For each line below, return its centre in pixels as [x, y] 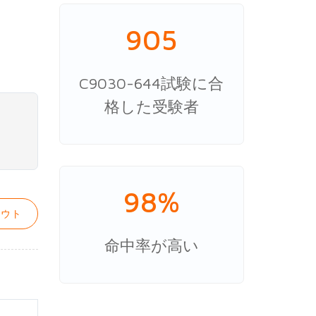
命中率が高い [151, 245]
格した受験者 [151, 106]
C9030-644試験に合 [152, 83]
